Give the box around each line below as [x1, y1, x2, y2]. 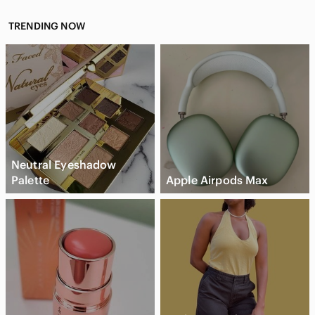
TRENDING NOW [8, 19, 85, 32]
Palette [11, 172, 50, 187]
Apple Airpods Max [166, 172, 269, 187]
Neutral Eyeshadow [11, 157, 117, 172]
